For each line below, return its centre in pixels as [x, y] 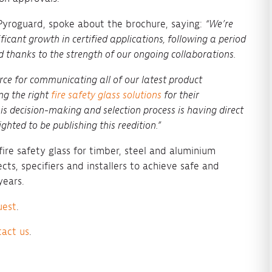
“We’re [219, 24]
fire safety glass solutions [106, 95]
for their [180, 95]
